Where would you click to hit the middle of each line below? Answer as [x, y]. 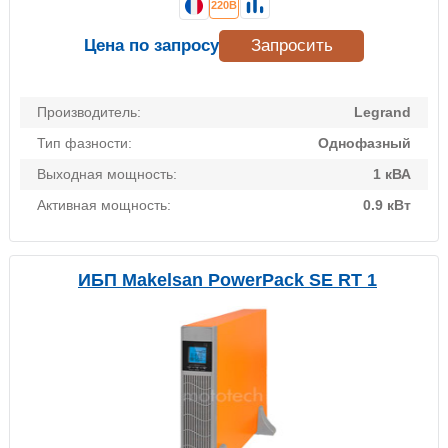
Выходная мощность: [107, 174]
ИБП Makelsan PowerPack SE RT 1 [227, 280]
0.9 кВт [387, 205]
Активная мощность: [104, 205]
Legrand [382, 112]
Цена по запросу [151, 46]
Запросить [291, 46]
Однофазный [364, 143]
